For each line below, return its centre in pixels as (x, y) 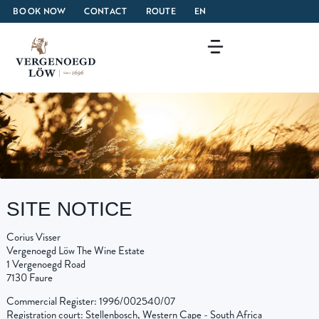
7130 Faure (29, 278)
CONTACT (106, 11)
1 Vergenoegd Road (46, 265)
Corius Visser (33, 237)
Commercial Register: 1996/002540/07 (90, 302)
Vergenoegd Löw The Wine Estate (75, 251)
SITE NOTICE (69, 209)
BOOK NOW (40, 11)
